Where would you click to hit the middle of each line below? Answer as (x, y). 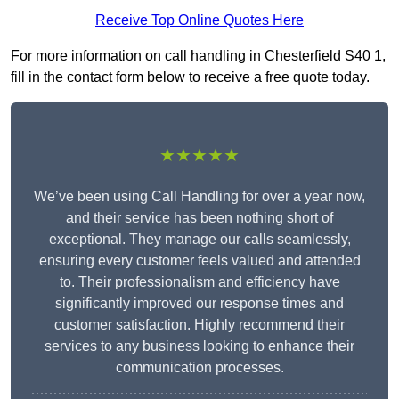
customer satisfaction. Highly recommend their (199, 325)
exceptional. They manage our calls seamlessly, (199, 240)
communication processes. (199, 368)
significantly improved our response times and (199, 304)
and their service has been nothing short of (199, 218)
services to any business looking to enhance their (199, 346)
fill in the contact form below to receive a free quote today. (190, 77)
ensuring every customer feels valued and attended (199, 261)
